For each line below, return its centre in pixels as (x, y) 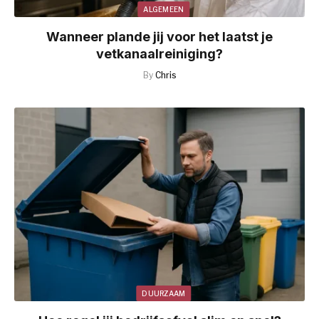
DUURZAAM (164, 294)
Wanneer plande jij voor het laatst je (159, 37)
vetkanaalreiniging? (159, 54)
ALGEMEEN (164, 10)
